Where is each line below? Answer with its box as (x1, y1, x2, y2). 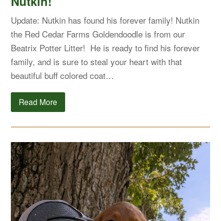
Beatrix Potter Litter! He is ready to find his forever (11, 41, 200, 54)
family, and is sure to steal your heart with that (11, 55, 183, 68)
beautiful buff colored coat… (11, 69, 114, 81)
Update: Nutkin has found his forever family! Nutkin (11, 13, 200, 26)
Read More (19, 96, 58, 108)
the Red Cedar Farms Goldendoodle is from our (11, 27, 185, 40)
